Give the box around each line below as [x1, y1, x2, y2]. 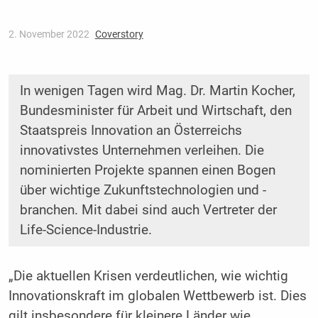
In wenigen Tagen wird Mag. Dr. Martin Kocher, [19, 83, 295, 99]
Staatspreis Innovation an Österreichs [19, 123, 242, 139]
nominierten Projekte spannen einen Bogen [19, 163, 275, 179]
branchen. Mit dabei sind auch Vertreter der [19, 202, 277, 219]
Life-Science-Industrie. [19, 222, 152, 238]
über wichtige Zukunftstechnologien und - [19, 182, 266, 199]
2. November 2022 [8, 28, 92, 40]
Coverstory [94, 28, 143, 40]
